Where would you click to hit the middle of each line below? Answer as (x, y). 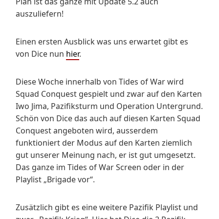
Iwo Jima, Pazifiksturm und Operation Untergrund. (109, 106)
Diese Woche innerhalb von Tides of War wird (100, 81)
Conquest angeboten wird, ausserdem (87, 130)
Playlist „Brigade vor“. (55, 179)
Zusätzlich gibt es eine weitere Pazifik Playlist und (107, 207)
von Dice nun (41, 54)
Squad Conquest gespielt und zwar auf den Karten (109, 94)
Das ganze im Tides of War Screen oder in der (100, 167)
